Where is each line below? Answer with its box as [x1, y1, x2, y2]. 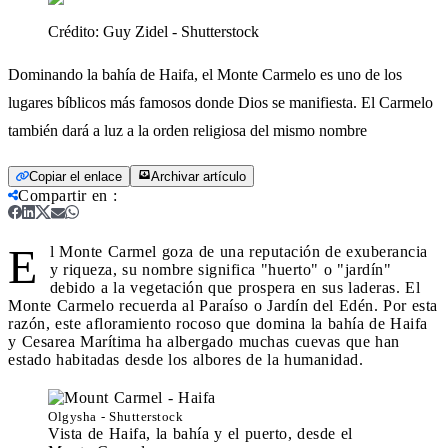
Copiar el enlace [29, 168, 122, 184]
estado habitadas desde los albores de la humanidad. [8, 350, 363, 368]
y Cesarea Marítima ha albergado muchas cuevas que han [8, 332, 400, 350]
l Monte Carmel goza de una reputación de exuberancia [49, 242, 428, 260]
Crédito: [48, 22, 103, 40]
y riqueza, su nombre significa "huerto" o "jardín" [49, 260, 391, 278]
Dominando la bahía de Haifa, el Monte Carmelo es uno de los [8, 65, 402, 83]
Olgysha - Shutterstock [48, 408, 183, 424]
